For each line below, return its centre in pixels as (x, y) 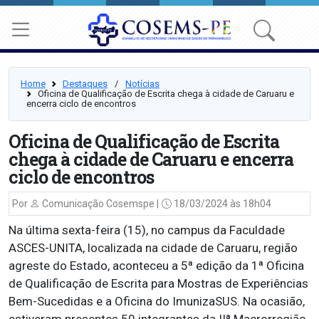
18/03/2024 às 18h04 (221, 204)
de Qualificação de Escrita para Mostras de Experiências (158, 283)
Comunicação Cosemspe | (99, 204)
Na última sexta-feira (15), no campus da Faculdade (147, 230)
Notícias (142, 84)
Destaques (85, 84)
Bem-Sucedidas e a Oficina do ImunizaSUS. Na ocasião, (157, 301)
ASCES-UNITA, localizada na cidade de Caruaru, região (153, 248)
